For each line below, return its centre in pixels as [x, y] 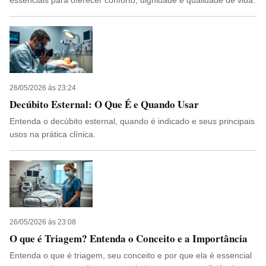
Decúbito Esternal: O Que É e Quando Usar [104, 104]
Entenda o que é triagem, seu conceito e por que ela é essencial [131, 255]
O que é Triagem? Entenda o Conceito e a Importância [129, 238]
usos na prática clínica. [53, 134]
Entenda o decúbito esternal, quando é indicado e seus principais [132, 121]
